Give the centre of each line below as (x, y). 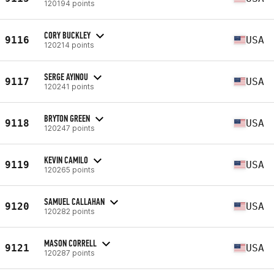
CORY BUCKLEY (67, 35)
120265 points (69, 169)
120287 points (69, 253)
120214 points (69, 45)
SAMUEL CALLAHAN (74, 201)
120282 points (69, 211)
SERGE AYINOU (66, 76)
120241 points (69, 86)
